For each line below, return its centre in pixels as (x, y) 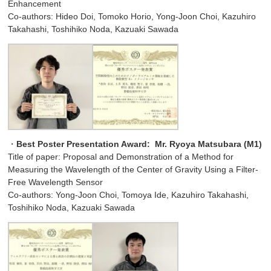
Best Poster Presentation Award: (85, 144)
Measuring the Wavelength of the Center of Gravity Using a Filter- (133, 169)
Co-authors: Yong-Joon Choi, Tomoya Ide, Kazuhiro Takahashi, (129, 194)
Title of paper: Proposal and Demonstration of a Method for (121, 156)
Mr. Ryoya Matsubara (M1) (207, 144)
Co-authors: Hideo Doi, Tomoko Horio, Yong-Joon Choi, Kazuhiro (132, 17)
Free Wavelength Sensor (56, 182)
